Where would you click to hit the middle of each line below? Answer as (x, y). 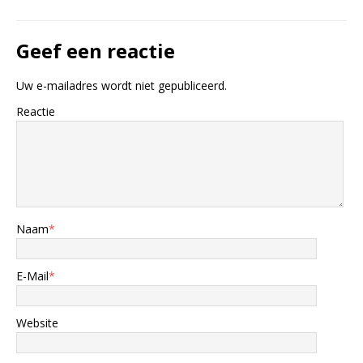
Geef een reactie (96, 51)
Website (37, 323)
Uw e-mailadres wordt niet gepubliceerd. (122, 86)
